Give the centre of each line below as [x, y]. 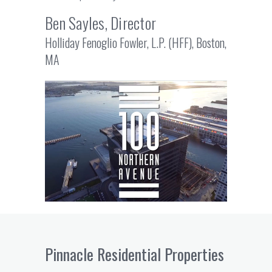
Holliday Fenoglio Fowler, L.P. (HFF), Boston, [136, 42]
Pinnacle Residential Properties [134, 254]
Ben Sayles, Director [100, 22]
